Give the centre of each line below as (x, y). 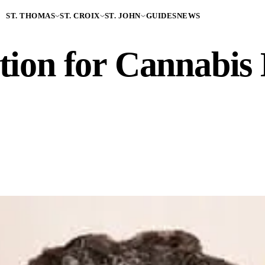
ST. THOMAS (31, 16)
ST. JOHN (122, 16)
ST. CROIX (80, 16)
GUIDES (161, 16)
